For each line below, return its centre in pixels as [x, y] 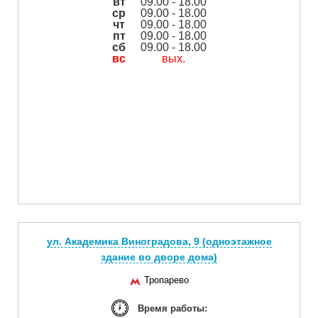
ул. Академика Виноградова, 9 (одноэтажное [159, 241]
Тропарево [166, 280]
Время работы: [172, 308]
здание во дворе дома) [159, 257]
